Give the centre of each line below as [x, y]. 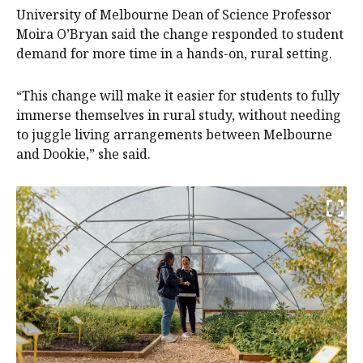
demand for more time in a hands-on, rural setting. [174, 53]
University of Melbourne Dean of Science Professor [174, 14]
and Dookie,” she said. [83, 154]
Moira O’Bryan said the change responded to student [180, 34]
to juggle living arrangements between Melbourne [174, 134]
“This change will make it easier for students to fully [178, 95]
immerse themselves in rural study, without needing [179, 115]
